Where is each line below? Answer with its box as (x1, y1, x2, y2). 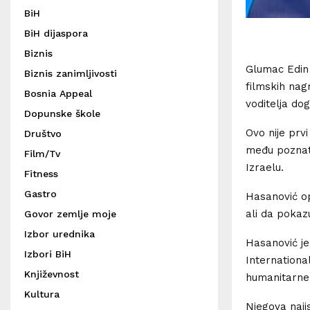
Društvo (24, 128, 62, 139)
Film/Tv (24, 148, 60, 159)
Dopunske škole (24, 108, 100, 119)
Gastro (24, 188, 57, 199)
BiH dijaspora (24, 28, 88, 39)
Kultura (24, 289, 60, 300)
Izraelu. (246, 161, 284, 174)
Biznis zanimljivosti (24, 68, 117, 79)
